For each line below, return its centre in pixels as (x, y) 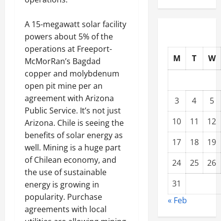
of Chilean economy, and (71, 160)
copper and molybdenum (72, 74)
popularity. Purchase (63, 197)
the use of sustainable (66, 172)
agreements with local (66, 209)
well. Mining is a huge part (73, 148)
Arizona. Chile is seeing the (74, 123)
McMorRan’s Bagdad (63, 61)
